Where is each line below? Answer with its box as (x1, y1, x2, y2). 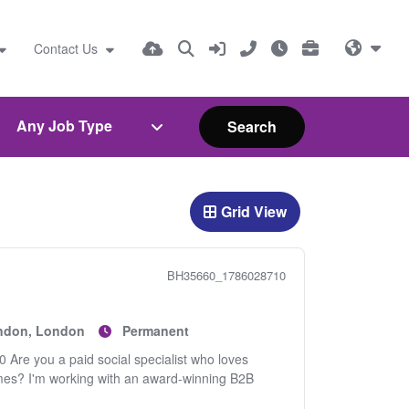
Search (227, 116, 277, 137)
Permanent (121, 321, 189, 340)
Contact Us (33, 38, 101, 58)
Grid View (221, 201, 287, 222)
